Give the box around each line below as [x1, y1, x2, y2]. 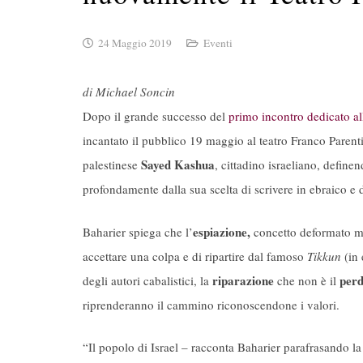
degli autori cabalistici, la [83, 271, 212, 288]
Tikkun [307, 247, 344, 264]
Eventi [203, 36, 233, 51]
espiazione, [193, 222, 250, 241]
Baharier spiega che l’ [83, 223, 193, 240]
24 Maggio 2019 [98, 36, 173, 51]
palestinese [83, 156, 141, 173]
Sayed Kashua [141, 156, 215, 174]
